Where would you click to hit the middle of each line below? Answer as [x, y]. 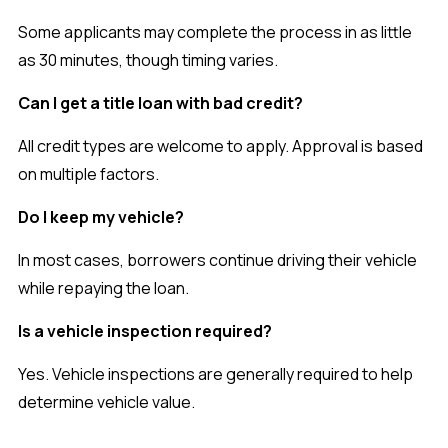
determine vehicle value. [106, 401]
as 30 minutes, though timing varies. [148, 59]
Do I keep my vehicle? [101, 216]
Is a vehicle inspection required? [145, 330]
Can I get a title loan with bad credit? [160, 102]
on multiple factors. [88, 173]
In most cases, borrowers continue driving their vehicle [217, 259]
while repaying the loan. [103, 287]
